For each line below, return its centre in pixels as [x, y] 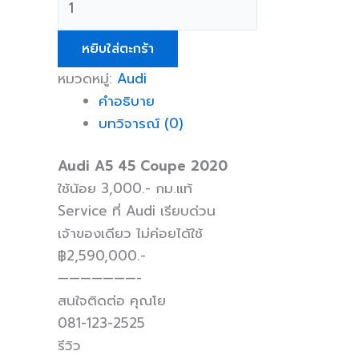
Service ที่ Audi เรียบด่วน [137, 211]
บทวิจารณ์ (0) [141, 123]
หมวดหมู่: [87, 78]
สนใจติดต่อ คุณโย [112, 301]
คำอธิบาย [127, 101]
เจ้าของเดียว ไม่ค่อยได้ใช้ [130, 234]
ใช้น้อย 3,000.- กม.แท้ [125, 189]
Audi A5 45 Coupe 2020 [143, 166]
